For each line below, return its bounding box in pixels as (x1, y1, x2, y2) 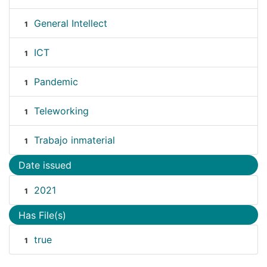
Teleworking (33, 105, 89, 117)
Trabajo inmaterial (33, 134, 115, 147)
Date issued (18, 159, 72, 172)
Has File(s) (18, 209, 66, 221)
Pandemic (33, 76, 78, 88)
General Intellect (33, 17, 107, 30)
